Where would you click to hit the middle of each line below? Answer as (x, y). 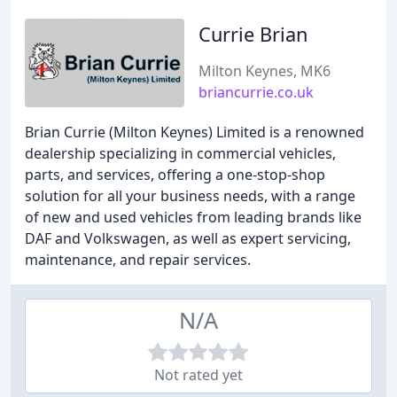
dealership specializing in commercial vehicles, (180, 153)
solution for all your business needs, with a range (190, 196)
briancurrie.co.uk (256, 92)
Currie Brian (253, 34)
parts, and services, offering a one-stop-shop (175, 175)
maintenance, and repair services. (138, 260)
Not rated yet (198, 375)
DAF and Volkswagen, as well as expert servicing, (188, 238)
